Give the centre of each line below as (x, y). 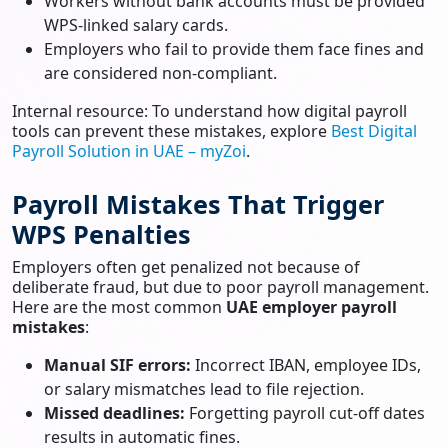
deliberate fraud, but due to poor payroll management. (220, 286)
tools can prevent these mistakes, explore (169, 130)
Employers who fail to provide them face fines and (234, 48)
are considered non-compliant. (160, 72)
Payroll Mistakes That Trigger (198, 203)
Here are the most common (119, 306)
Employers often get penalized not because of (186, 266)
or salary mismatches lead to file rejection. (204, 388)
